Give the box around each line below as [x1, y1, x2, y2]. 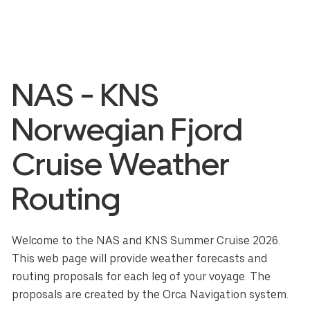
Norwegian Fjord [12, 109, 244, 148]
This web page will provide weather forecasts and [12, 252, 268, 266]
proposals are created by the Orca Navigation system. [12, 288, 289, 302]
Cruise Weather [12, 144, 230, 183]
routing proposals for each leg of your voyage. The [12, 270, 271, 284]
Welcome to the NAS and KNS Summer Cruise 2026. [12, 234, 281, 248]
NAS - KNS [12, 75, 160, 113]
